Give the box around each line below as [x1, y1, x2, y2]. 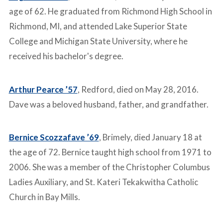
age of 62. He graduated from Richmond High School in [8, 6, 212, 17]
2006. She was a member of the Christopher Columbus [8, 161, 210, 172]
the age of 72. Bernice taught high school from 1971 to [8, 146, 212, 157]
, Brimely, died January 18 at [99, 131, 202, 142]
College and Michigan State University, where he [8, 36, 188, 47]
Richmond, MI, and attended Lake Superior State [8, 21, 187, 32]
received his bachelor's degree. [8, 51, 123, 62]
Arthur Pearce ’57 [8, 84, 78, 95]
